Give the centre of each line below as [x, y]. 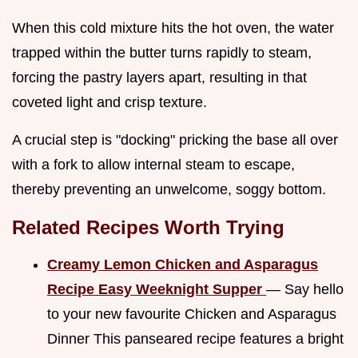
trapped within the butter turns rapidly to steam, [162, 53]
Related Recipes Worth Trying [148, 228]
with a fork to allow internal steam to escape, [153, 165]
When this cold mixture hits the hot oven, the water [173, 28]
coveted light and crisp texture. [109, 103]
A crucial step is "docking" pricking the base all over [175, 140]
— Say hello [305, 290]
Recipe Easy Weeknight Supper [157, 290]
